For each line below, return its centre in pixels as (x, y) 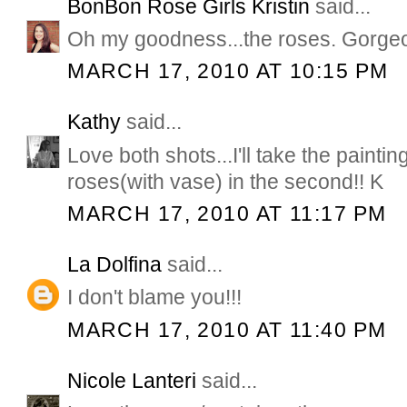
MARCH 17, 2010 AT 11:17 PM (227, 213)
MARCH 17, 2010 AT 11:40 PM (227, 329)
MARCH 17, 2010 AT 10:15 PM (228, 70)
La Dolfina (115, 265)
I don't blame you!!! (155, 298)
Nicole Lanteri (132, 381)
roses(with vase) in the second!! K (226, 181)
